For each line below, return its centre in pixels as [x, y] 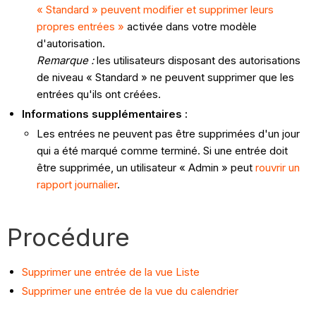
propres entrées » [81, 27]
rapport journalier [77, 184]
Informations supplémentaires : [105, 114]
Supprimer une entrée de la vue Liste [111, 272]
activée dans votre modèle [191, 27]
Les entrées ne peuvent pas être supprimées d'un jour [169, 133]
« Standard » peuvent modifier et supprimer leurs [156, 10]
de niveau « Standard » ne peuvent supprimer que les [166, 78]
